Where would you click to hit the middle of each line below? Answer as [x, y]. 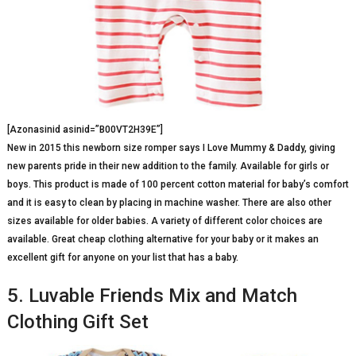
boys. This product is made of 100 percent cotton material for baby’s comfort [178, 185]
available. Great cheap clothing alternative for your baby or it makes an [163, 240]
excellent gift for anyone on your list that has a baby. [122, 258]
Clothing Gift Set [77, 322]
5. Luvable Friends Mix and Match [152, 296]
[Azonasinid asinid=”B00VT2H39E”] [85, 130]
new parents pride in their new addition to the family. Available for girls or [168, 166]
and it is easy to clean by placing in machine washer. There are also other [169, 203]
